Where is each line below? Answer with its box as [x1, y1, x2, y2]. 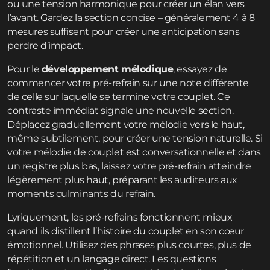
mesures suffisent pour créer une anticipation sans [7, 26, 240, 38]
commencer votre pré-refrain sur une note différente [7, 77, 250, 89]
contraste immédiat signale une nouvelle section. [7, 105, 234, 117]
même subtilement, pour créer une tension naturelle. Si [7, 133, 263, 145]
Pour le [7, 63, 42, 75]
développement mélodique [41, 63, 174, 75]
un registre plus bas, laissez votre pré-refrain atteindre [7, 160, 251, 172]
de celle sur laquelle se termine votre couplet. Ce [7, 91, 230, 103]
